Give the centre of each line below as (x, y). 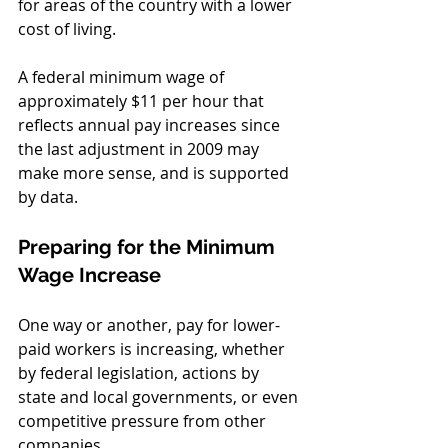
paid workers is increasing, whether (153, 349)
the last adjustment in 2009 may (140, 149)
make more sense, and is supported (155, 173)
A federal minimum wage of (123, 77)
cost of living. (69, 29)
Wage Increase (89, 275)
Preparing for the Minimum (149, 247)
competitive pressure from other (144, 421)
